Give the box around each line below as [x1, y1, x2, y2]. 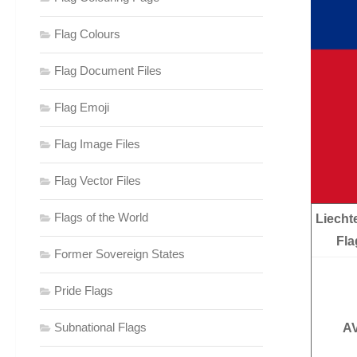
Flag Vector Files [54, 173, 141, 187]
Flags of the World [54, 210, 148, 224]
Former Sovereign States [54, 246, 185, 261]
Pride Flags [54, 283, 113, 297]
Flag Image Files [54, 136, 140, 151]
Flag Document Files [54, 63, 162, 77]
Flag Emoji [54, 100, 109, 114]
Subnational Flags [54, 320, 147, 334]
